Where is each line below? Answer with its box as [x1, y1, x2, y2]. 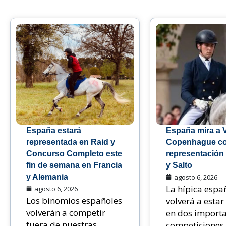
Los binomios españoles [26, 194, 122, 206]
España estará [26, 126, 81, 135]
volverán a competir [26, 206, 105, 218]
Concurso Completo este [26, 149, 122, 158]
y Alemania [26, 172, 68, 181]
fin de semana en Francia [26, 160, 122, 169]
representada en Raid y [26, 137, 115, 146]
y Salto [165, 160, 192, 169]
